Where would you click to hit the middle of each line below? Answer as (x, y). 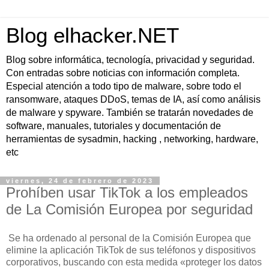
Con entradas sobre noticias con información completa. (123, 73)
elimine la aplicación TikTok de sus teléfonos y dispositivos (131, 250)
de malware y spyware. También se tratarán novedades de (130, 113)
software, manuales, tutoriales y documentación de (113, 126)
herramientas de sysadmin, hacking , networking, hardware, (132, 139)
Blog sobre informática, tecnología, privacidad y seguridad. (130, 60)
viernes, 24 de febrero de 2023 (80, 181)
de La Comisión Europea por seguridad (129, 209)
